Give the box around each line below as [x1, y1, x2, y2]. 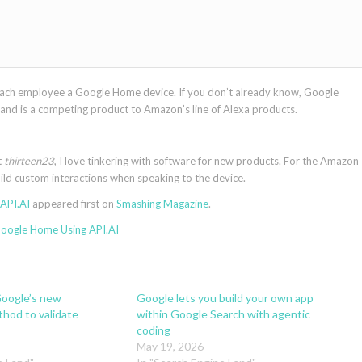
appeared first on [30, 197, 116, 211]
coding [136, 323, 170, 338]
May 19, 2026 [136, 339, 204, 354]
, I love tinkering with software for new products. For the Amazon [54, 154, 359, 168]
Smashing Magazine [116, 197, 208, 211]
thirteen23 [4, 154, 54, 168]
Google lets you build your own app [136, 291, 314, 305]
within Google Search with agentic [136, 307, 310, 322]
